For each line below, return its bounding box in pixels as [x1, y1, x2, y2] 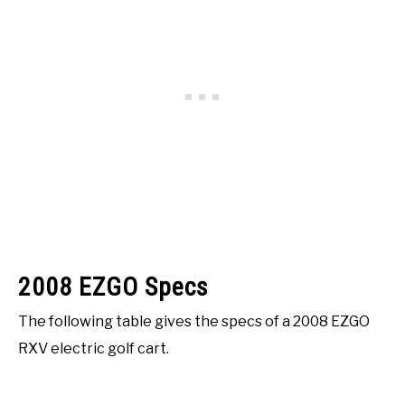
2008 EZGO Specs [18, 271, 209, 302]
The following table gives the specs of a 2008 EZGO [18, 312, 370, 330]
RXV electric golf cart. [18, 339, 169, 357]
